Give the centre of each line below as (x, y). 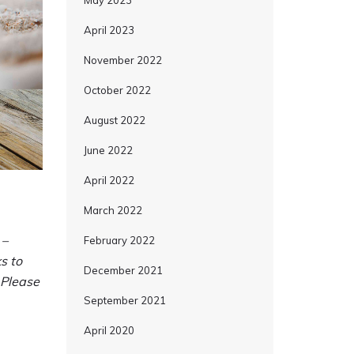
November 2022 (122, 60)
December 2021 (123, 270)
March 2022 (113, 210)
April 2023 (109, 30)
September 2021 (124, 300)
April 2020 (109, 330)
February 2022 (119, 240)
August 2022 (114, 120)
